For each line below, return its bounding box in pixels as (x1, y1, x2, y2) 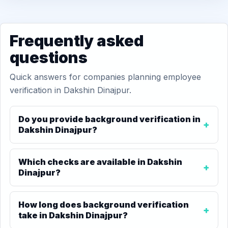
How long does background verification (18, 199, 189, 210)
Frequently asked (10, 32, 144, 50)
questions (10, 48, 88, 67)
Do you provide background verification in (18, 114, 201, 124)
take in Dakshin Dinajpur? (18, 210, 128, 220)
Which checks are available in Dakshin (18, 157, 182, 167)
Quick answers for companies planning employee (10, 72, 201, 82)
